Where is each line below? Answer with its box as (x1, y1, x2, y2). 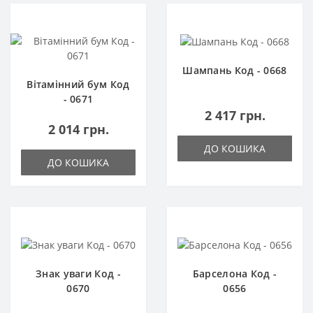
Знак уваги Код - (36, 267, 121, 281)
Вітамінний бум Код (27, 77, 130, 91)
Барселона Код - (192, 267, 277, 281)
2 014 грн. (48, 120, 109, 138)
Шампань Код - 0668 (182, 64, 287, 78)
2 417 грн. (204, 107, 265, 124)
